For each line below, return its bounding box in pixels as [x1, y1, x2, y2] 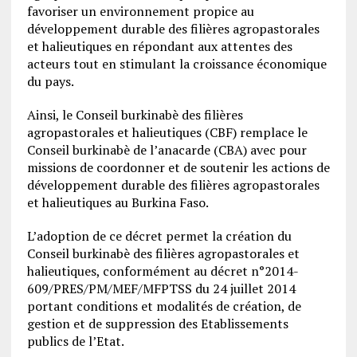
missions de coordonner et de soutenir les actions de [26, 158, 330, 176]
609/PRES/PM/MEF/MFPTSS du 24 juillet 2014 [26, 279, 296, 297]
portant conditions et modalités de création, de [26, 296, 301, 315]
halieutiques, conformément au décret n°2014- [26, 261, 299, 280]
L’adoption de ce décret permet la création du [26, 226, 292, 245]
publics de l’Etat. [26, 331, 124, 350]
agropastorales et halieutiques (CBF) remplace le [26, 123, 308, 141]
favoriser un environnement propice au [26, 2, 254, 20]
